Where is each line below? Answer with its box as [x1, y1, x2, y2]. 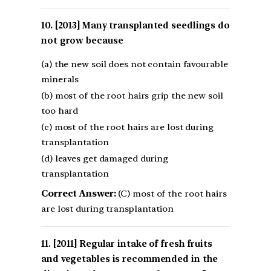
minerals [41, 74, 79, 85]
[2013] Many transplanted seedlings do [54, 19, 230, 31]
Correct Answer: [41, 188, 116, 200]
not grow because [41, 34, 123, 46]
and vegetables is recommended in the [41, 253, 218, 265]
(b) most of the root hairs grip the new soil [41, 90, 223, 102]
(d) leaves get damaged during [41, 153, 169, 165]
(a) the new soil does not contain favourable [41, 59, 228, 70]
